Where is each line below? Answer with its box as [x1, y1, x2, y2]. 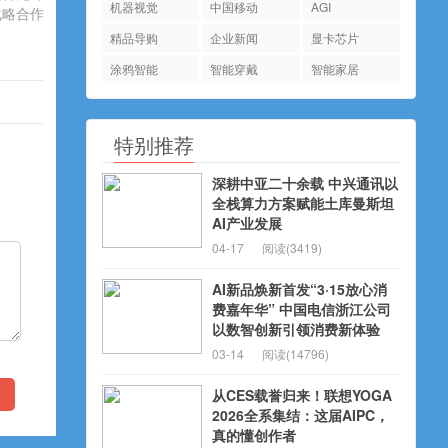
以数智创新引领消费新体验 [212, 319, 380, 339]
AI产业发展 [212, 213, 282, 233]
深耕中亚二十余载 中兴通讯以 [212, 173, 398, 193]
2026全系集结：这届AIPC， [212, 405, 389, 425]
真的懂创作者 [212, 425, 296, 445]
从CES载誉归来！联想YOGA [212, 385, 392, 405]
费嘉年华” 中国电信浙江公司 [212, 299, 391, 319]
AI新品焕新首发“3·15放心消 [212, 279, 387, 299]
